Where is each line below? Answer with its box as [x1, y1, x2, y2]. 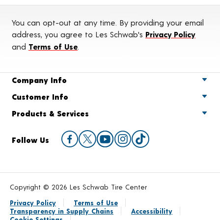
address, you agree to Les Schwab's [12, 29, 145, 39]
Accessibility [131, 206, 172, 215]
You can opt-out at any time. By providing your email [12, 17, 204, 27]
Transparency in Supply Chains [10, 206, 113, 215]
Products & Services [12, 108, 89, 118]
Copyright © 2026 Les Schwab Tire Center [10, 182, 147, 191]
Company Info [12, 75, 67, 84]
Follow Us [12, 135, 49, 144]
